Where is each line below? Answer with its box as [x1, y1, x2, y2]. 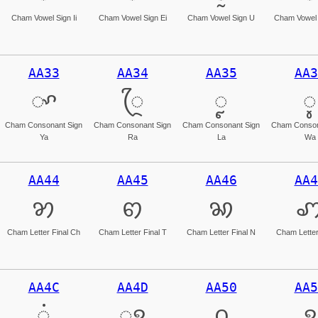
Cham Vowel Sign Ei [98, 13, 167, 22]
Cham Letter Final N [187, 228, 256, 236]
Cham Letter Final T [98, 228, 167, 236]
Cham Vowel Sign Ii [11, 13, 77, 22]
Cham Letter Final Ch [7, 228, 80, 236]
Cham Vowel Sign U [187, 13, 255, 22]
